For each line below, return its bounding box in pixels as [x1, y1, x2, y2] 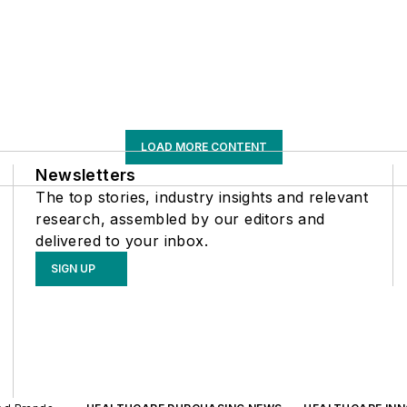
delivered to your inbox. [35, 232, 208, 251]
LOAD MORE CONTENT [140, 140, 267, 154]
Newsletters [35, 165, 136, 185]
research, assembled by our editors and [35, 210, 325, 229]
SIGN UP [51, 262, 96, 276]
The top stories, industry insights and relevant [35, 188, 369, 207]
